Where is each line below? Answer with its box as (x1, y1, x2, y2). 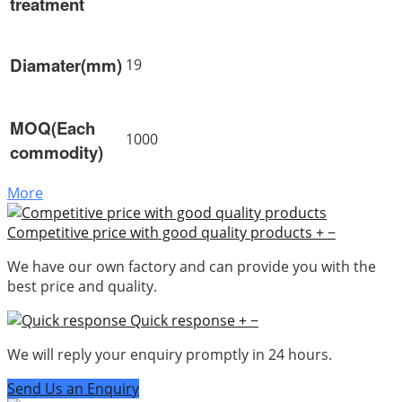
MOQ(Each (10, 115, 95, 140)
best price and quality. (7, 275, 157, 296)
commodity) (10, 139, 103, 164)
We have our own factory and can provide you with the (7, 256, 376, 276)
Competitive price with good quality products (7, 222, 312, 242)
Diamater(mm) (10, 52, 122, 77)
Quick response (130, 310, 235, 330)
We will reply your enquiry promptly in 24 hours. (7, 344, 332, 364)
